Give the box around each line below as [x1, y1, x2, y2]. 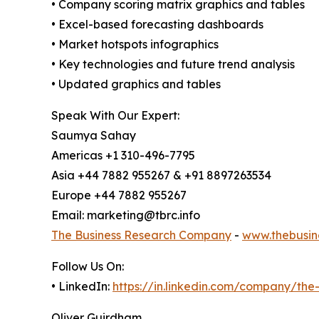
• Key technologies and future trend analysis [51, 56, 295, 71]
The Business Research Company [51, 227, 231, 242]
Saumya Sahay [51, 127, 136, 142]
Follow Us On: [51, 258, 124, 273]
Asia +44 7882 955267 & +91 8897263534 [51, 167, 271, 182]
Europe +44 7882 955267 [51, 187, 187, 202]
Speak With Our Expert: [51, 108, 179, 122]
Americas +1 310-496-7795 [51, 147, 195, 162]
